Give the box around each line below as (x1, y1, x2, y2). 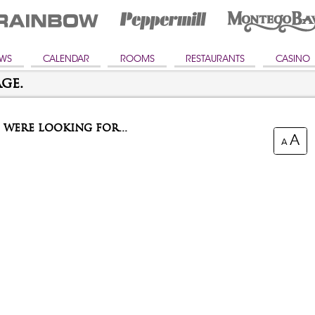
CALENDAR (42, 53, 89, 65)
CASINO (275, 53, 310, 65)
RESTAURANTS (185, 53, 245, 65)
